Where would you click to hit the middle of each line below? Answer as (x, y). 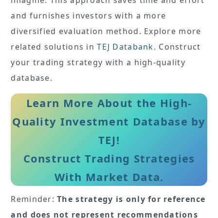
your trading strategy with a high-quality (98, 62)
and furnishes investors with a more (89, 15)
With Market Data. (109, 176)
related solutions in (54, 46)
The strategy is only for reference (131, 199)
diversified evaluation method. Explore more (106, 31)
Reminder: (34, 199)
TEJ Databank (125, 46)
